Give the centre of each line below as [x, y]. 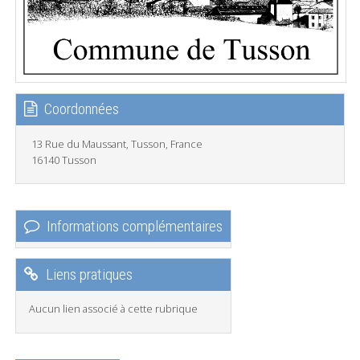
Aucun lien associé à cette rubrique [114, 309]
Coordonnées [82, 109]
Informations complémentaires [135, 226]
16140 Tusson [64, 160]
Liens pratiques [90, 275]
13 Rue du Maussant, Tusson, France [117, 143]
